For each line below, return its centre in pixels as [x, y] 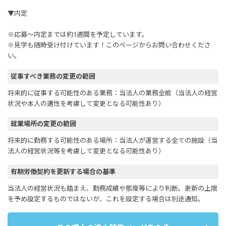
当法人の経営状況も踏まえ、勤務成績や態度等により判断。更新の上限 [112, 188]
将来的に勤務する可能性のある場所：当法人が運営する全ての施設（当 [112, 141]
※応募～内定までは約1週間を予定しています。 [78, 35]
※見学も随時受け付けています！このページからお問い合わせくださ [109, 45]
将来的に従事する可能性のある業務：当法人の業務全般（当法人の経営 [112, 93]
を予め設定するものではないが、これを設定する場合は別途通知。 [106, 199]
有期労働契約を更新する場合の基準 [63, 172]
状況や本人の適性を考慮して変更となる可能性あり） [86, 103]
